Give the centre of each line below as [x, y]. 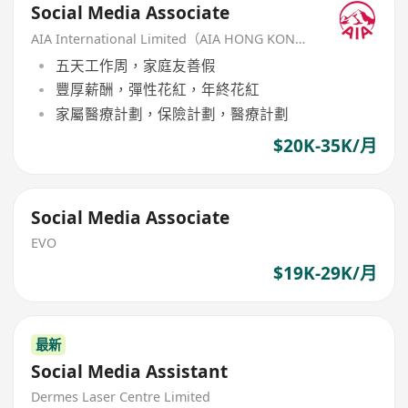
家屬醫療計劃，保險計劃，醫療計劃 [172, 113]
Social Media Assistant [130, 372]
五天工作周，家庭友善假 [135, 66]
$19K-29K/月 [325, 273]
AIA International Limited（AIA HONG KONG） [301, 39]
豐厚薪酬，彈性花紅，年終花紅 [157, 90]
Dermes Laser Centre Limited [121, 397]
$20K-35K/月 [325, 145]
